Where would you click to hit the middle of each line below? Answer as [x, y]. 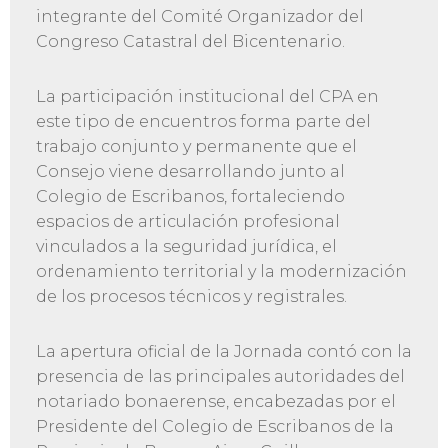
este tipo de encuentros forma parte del [203, 122]
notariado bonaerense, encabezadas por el [215, 402]
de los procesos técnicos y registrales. [191, 297]
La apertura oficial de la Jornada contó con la [223, 352]
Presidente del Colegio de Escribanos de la [214, 427]
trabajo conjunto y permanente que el [196, 147]
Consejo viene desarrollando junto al [190, 172]
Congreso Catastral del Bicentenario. [190, 42]
